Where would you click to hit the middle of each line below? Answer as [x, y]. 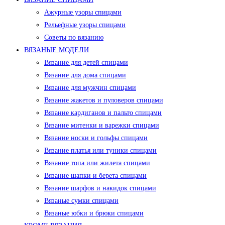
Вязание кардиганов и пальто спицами [103, 113]
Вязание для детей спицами [86, 63]
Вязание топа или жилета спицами [97, 163]
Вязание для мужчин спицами [90, 88]
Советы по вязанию [74, 38]
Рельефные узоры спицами [85, 25]
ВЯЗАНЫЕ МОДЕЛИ [57, 50]
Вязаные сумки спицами [81, 201]
